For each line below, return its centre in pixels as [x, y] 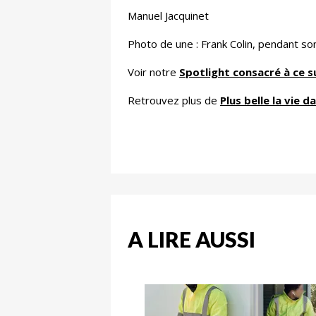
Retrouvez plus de [174, 101]
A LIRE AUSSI [192, 239]
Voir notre [153, 72]
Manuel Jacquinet [168, 16]
